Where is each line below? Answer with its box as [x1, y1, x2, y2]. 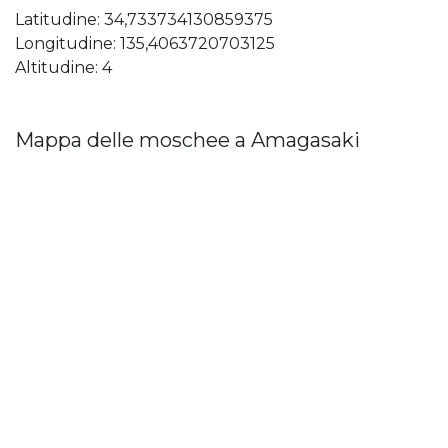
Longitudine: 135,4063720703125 [15, 34, 275, 54]
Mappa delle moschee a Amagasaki [15, 128, 360, 153]
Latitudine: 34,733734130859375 [15, 10, 273, 30]
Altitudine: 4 [15, 58, 112, 78]
